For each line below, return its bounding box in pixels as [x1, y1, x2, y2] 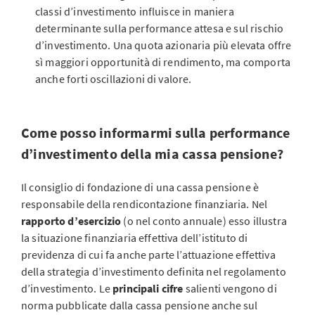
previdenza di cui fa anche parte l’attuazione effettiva [21, 247, 276, 262]
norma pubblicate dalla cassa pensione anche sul [21, 298, 258, 312]
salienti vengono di [183, 281, 277, 295]
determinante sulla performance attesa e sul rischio [35, 21, 284, 35]
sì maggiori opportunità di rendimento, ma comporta [35, 55, 291, 69]
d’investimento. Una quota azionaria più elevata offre [35, 38, 292, 52]
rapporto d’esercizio [21, 214, 124, 228]
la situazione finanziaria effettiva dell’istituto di [21, 231, 248, 245]
